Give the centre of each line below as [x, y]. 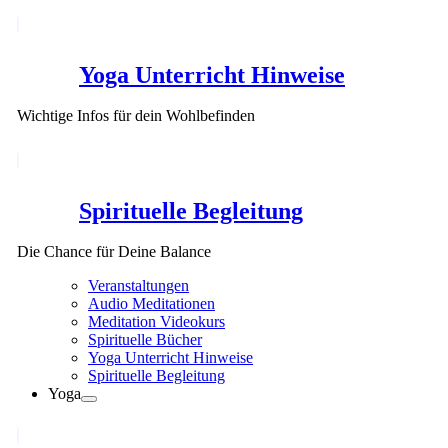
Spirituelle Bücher [145, 339]
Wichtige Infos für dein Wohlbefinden [136, 116]
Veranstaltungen [138, 285]
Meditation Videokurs [156, 321]
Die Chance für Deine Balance [114, 251]
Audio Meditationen [151, 303]
